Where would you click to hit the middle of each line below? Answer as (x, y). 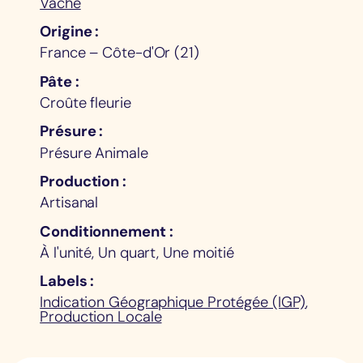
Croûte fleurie (85, 103)
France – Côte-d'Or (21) (120, 53)
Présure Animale (94, 153)
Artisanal (69, 203)
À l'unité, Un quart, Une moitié (137, 252)
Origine (66, 32)
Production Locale (101, 317)
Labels (64, 282)
